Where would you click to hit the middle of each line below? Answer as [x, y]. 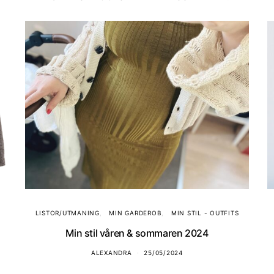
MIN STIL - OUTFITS [205, 213]
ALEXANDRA [111, 252]
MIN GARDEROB [135, 213]
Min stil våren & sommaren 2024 [137, 233]
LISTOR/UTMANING [67, 213]
